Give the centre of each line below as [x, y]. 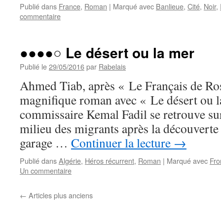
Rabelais [112, 66]
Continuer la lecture [122, 143]
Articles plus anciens [60, 195]
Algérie [70, 161]
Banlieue [170, 6]
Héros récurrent [110, 161]
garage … [45, 143]
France [70, 6]
